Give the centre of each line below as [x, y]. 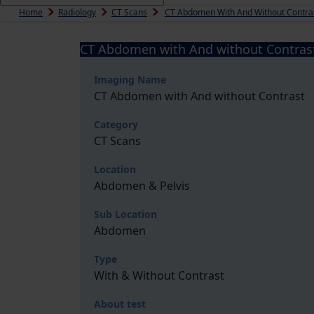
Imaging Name [130, 80]
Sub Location [125, 214]
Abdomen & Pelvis [142, 186]
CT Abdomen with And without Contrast [199, 96]
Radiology [77, 12]
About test [120, 304]
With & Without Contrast [159, 275]
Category [116, 124]
